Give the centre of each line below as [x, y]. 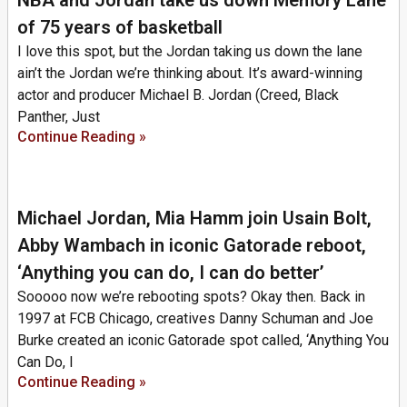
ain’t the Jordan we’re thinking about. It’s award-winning [190, 73]
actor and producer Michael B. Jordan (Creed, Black [178, 94]
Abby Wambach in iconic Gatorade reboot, [192, 245]
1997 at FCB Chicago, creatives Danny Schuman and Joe [195, 318]
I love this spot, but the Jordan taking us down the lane [190, 51]
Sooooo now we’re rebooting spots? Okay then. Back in [191, 296]
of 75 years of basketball [120, 27]
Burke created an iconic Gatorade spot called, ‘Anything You [203, 340]
